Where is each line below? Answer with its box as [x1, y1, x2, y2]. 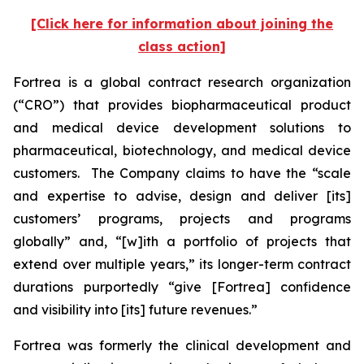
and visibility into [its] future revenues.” [13, 301, 258, 318]
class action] [138, 38, 226, 54]
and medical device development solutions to [13, 119, 351, 136]
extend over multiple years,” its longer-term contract [13, 256, 351, 272]
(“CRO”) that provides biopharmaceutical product [13, 97, 351, 113]
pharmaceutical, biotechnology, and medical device [13, 142, 351, 158]
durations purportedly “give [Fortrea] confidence [13, 279, 351, 295]
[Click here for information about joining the [31, 15, 333, 32]
